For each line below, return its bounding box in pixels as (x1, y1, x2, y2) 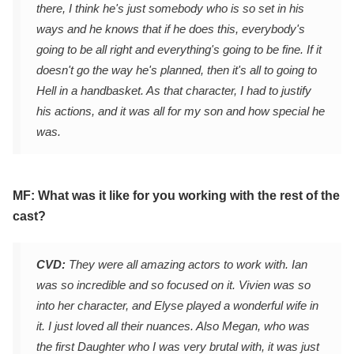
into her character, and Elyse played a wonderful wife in (36, 299, 318, 313)
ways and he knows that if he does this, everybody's (36, 22, 305, 36)
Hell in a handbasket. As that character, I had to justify (36, 84, 311, 98)
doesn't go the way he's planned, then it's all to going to (36, 63, 317, 77)
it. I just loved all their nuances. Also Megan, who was (36, 319, 310, 333)
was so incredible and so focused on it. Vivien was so (36, 278, 311, 292)
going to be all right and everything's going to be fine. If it (36, 43, 322, 57)
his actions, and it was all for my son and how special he (36, 104, 325, 119)
